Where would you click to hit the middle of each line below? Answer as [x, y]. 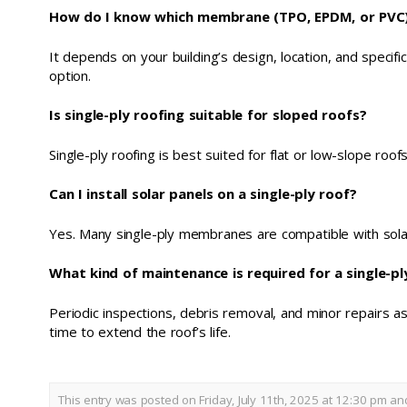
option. [70, 75]
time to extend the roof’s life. [140, 331]
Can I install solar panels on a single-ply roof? [203, 194]
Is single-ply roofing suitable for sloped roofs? [208, 114]
